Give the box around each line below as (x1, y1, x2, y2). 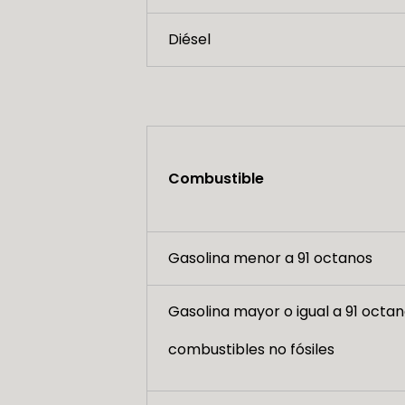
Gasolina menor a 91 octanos (167, 247, 372, 268)
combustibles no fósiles (167, 338, 334, 360)
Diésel (167, 29, 211, 51)
